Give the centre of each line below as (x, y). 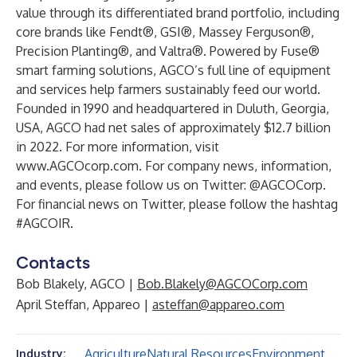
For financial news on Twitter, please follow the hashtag (177, 204)
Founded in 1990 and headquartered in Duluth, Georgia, (173, 108)
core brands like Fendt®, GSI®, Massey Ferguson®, (165, 32)
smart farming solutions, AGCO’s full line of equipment (173, 70)
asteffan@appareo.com (218, 304)
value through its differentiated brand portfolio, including (178, 13)
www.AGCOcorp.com (77, 166)
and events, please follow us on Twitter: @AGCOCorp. (171, 185)
